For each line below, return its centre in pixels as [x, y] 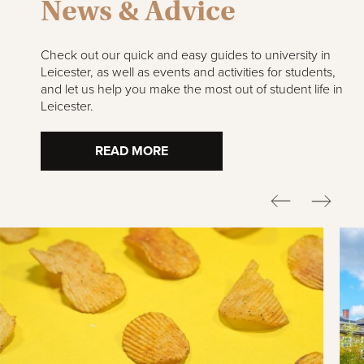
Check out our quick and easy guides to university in [186, 56]
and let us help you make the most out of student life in [192, 90]
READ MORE [132, 152]
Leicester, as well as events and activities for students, [188, 73]
